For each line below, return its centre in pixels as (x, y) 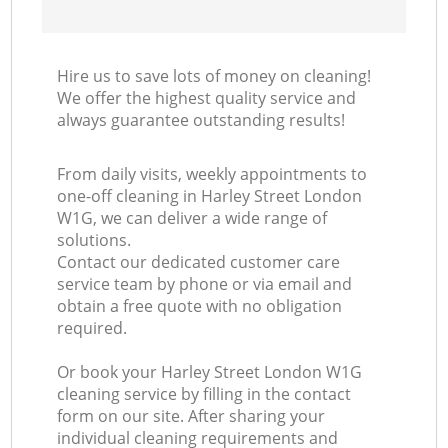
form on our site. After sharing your (191, 416)
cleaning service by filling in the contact (204, 394)
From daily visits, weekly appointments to (212, 174)
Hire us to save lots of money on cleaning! (214, 76)
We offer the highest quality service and (207, 98)
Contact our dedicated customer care (199, 262)
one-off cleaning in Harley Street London (210, 196)
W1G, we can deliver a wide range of (192, 218)
